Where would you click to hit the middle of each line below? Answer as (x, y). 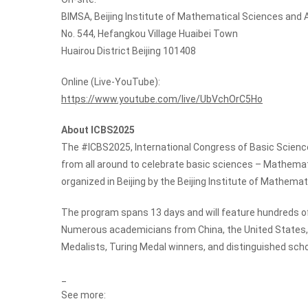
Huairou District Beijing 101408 (129, 51)
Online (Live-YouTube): (111, 82)
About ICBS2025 (98, 130)
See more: (84, 295)
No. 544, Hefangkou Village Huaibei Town (150, 34)
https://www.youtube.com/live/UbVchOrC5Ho (162, 99)
